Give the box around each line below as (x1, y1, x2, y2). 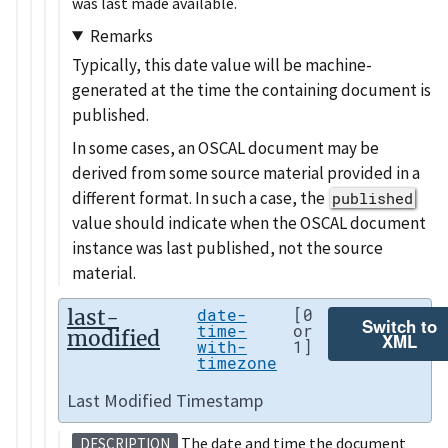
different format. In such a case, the (72, 187, 328, 210)
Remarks (89, 24, 153, 47)
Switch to (361, 314, 437, 339)
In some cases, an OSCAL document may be (72, 137, 379, 160)
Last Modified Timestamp (67, 388, 263, 412)
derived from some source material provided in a (72, 162, 420, 185)
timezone (197, 352, 278, 374)
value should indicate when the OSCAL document (72, 212, 426, 235)
